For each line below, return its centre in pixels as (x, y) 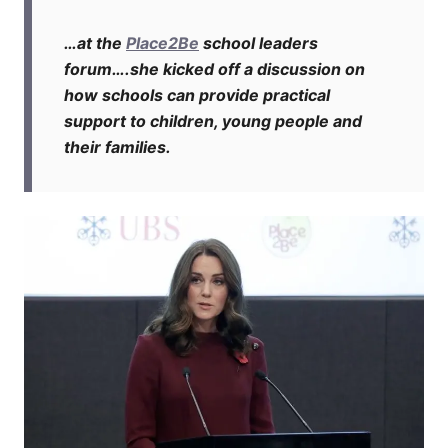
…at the (95, 42)
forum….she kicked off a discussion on (214, 68)
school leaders (258, 42)
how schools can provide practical (197, 94)
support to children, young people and (213, 120)
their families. (117, 146)
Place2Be (162, 42)
